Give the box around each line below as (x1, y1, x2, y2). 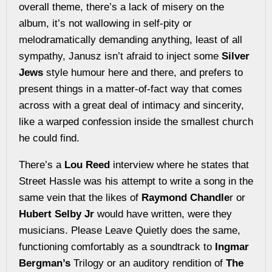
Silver (222, 50, 250, 62)
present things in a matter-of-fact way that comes (19, 83, 242, 95)
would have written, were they (94, 208, 232, 220)
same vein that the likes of (19, 191, 141, 203)
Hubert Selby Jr (19, 208, 94, 220)
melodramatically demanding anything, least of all (19, 33, 242, 46)
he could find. (19, 132, 83, 144)
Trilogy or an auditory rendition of (70, 257, 226, 269)
